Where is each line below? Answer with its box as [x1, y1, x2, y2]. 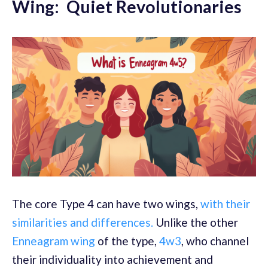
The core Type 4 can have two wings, [12, 196, 200, 211]
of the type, [95, 233, 159, 248]
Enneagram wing [12, 233, 95, 248]
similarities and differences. [12, 215, 153, 229]
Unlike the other [153, 215, 238, 229]
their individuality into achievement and [12, 252, 213, 266]
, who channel [181, 233, 249, 248]
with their [200, 196, 250, 211]
